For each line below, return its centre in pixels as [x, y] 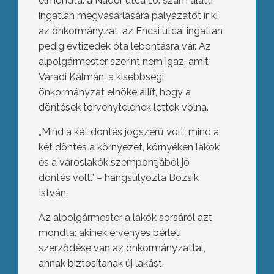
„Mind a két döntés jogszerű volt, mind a [128, 132]
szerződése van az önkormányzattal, [122, 248]
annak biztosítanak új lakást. [101, 264]
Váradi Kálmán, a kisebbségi [101, 77]
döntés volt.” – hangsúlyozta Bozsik [118, 178]
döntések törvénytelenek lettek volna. [123, 108]
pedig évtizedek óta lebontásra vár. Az [124, 46]
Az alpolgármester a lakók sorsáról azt [125, 218]
